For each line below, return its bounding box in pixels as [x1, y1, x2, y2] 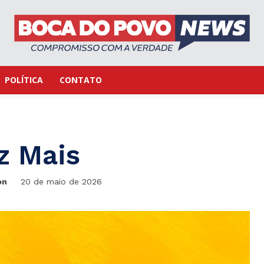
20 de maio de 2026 [21, 177, 103, 187]
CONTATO [60, 74, 102, 85]
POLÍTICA [5, 74, 43, 85]
